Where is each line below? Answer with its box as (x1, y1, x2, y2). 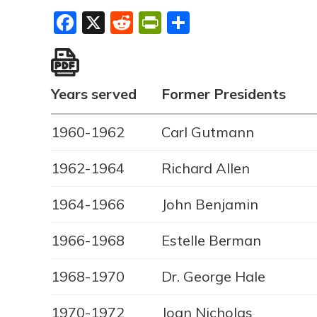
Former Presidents (161, 85, 286, 103)
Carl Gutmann (161, 123, 254, 142)
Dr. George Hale (161, 267, 265, 286)
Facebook (76, 8, 177, 38)
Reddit (133, 8, 202, 38)
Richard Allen (161, 159, 250, 178)
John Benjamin (161, 195, 258, 214)
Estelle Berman (161, 231, 261, 250)
